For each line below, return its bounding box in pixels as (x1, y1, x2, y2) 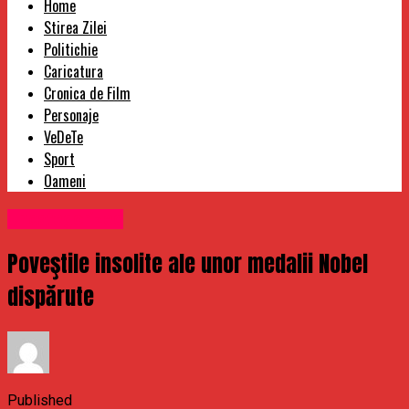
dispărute (7, 280, 94, 314)
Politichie (44, 38, 98, 61)
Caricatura (44, 60, 103, 83)
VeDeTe (44, 126, 83, 149)
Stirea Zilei (44, 16, 107, 39)
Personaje (44, 104, 99, 127)
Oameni (44, 170, 86, 193)
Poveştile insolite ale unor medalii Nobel (7, 247, 368, 281)
